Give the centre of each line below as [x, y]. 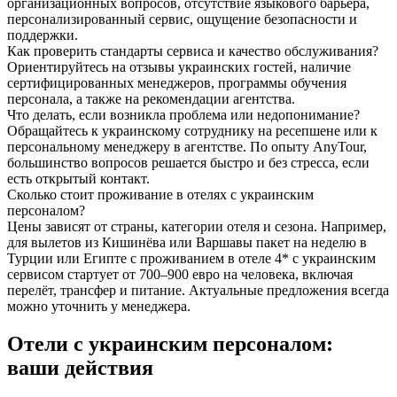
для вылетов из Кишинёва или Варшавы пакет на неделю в [187, 243]
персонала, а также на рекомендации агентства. [151, 99]
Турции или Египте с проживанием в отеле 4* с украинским [191, 259]
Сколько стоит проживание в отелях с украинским [160, 195]
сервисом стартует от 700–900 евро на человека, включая [180, 275]
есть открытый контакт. [78, 179]
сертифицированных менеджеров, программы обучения [177, 83]
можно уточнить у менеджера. [99, 307]
